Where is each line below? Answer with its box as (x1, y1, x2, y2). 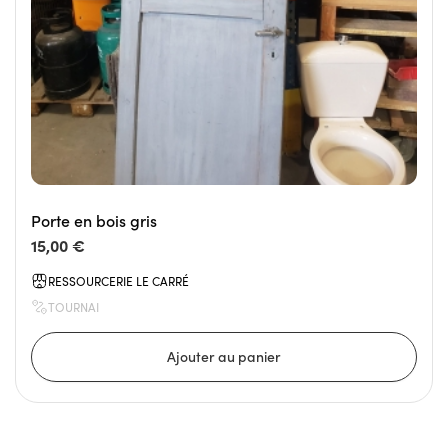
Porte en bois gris (31, 210, 157, 232)
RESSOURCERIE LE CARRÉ (48, 273, 189, 290)
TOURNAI (48, 299, 99, 316)
